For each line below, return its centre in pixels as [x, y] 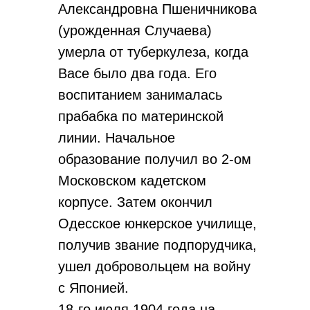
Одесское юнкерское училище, [157, 224]
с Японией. [93, 288]
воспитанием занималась [140, 95]
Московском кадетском [132, 181]
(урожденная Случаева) [135, 30]
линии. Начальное [117, 138]
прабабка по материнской [141, 116]
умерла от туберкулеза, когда [153, 52]
